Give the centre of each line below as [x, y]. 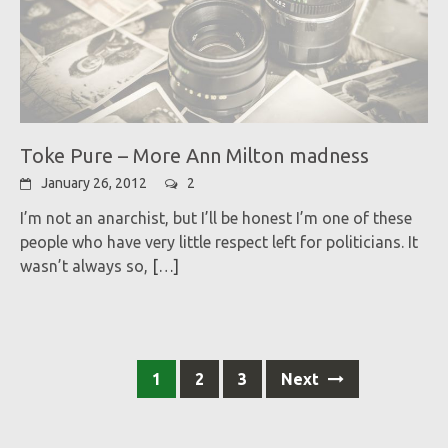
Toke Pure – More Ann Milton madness [194, 155]
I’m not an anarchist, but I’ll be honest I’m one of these [216, 217]
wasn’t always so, [84, 265]
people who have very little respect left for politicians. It [219, 241]
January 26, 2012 [94, 182]
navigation [68, 389]
